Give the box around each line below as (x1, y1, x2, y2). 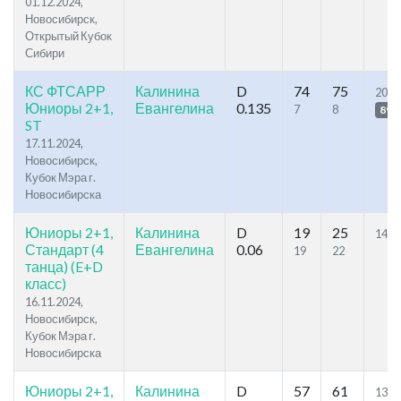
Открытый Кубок (25, 29, 112, 44)
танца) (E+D (25, 258, 103, 276)
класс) (25, 275, 66, 293)
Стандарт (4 (25, 241, 104, 259)
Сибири (25, 46, 64, 61)
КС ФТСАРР (25, 82, 106, 100)
